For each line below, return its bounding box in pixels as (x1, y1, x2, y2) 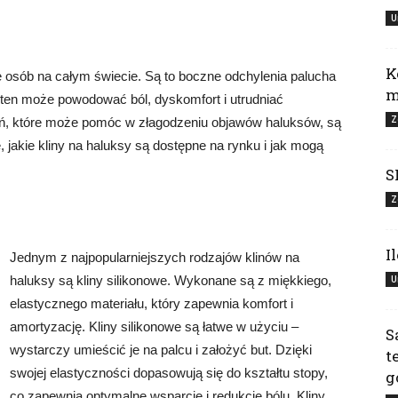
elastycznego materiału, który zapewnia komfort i (10, 296, 293, 311)
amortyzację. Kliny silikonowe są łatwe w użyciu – (10, 319, 298, 334)
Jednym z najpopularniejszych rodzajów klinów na (10, 250, 299, 265)
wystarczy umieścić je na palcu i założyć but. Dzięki (10, 342, 312, 357)
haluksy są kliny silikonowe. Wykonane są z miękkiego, (10, 273, 331, 288)
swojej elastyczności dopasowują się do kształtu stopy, (10, 365, 328, 380)
